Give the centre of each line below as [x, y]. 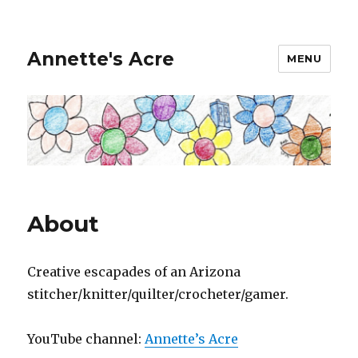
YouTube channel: [86, 339]
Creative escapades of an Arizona [134, 272]
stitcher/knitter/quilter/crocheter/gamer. [158, 294]
